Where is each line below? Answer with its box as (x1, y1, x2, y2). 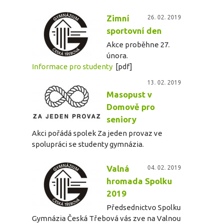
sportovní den (107, 26, 162, 35)
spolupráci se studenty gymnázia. (32, 140, 144, 148)
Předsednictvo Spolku (107, 203, 181, 212)
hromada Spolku (107, 176, 172, 186)
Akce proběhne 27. (107, 40, 170, 49)
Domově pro (107, 102, 155, 111)
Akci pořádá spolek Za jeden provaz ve (32, 129, 162, 137)
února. (107, 51, 129, 60)
